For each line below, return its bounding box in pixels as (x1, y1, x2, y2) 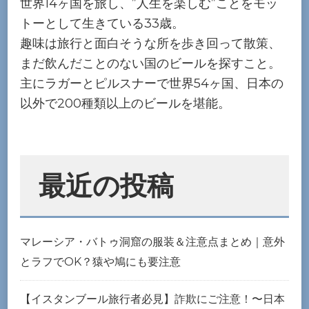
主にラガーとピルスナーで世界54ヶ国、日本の (20, 76, 283, 92)
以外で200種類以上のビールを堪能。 (20, 96, 230, 112)
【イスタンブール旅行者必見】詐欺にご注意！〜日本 (20, 292, 285, 306)
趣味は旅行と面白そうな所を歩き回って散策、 (20, 36, 281, 52)
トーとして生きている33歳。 (20, 16, 184, 32)
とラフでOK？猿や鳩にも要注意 (20, 255, 181, 268)
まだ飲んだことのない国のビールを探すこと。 (20, 56, 281, 72)
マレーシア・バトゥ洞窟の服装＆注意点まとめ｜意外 (20, 235, 285, 248)
